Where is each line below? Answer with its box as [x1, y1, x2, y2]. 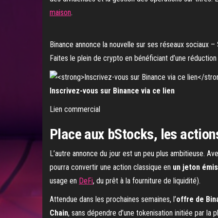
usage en [50, 176, 79, 185]
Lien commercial [50, 104, 100, 114]
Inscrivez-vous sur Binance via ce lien [50, 86, 175, 95]
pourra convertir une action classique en [50, 162, 173, 172]
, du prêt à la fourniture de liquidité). [93, 176, 200, 185]
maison [50, 7, 71, 17]
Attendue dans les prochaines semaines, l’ [50, 194, 176, 204]
